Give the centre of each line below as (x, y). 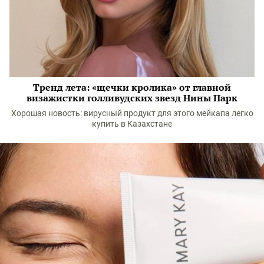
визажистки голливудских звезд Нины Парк (132, 98)
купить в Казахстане (132, 124)
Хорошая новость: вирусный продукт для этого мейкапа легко (132, 113)
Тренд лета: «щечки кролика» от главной (132, 88)
